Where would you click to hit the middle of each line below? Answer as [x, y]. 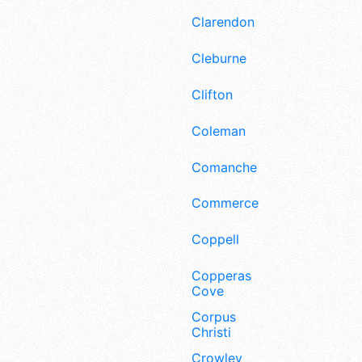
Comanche [224, 167]
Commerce [225, 203]
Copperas [221, 276]
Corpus [214, 316]
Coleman [219, 130]
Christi [211, 332]
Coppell [215, 240]
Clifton [212, 95]
